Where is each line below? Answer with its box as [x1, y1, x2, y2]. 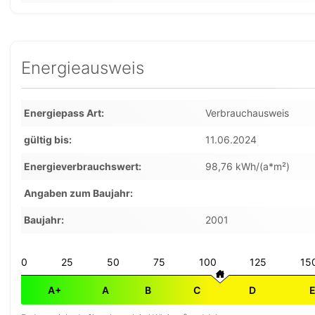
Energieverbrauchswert [24, 160, 139, 172]
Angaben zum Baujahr [24, 187, 130, 199]
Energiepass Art [24, 107, 101, 119]
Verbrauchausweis [205, 107, 289, 119]
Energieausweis [21, 58, 144, 78]
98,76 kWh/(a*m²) [205, 160, 290, 172]
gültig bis [24, 134, 69, 146]
